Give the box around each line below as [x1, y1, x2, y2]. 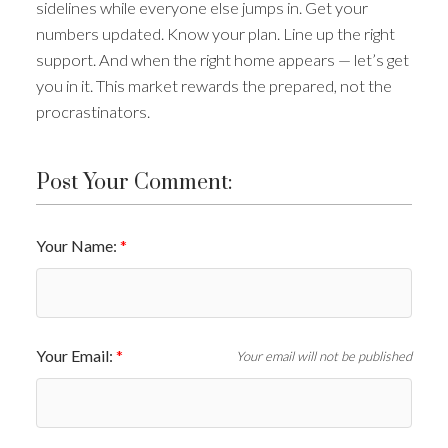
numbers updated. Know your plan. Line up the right [35, 23, 395, 43]
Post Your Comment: [35, 168, 232, 196]
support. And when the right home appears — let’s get [35, 49, 409, 69]
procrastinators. [35, 101, 150, 121]
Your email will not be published [235, 348, 412, 365]
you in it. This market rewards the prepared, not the [35, 75, 392, 95]
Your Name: [35, 236, 120, 256]
